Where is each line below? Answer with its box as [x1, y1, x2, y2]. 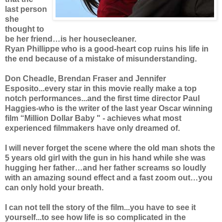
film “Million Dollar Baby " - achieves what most [5, 114, 181, 123]
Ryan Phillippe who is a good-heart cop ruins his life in [5, 45, 209, 54]
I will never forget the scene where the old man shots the [5, 144, 215, 153]
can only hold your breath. [5, 183, 104, 192]
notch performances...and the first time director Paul [5, 94, 200, 103]
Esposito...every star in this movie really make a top [5, 84, 197, 93]
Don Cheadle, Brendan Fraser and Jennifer [5, 74, 166, 83]
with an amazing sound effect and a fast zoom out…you [5, 173, 213, 182]
